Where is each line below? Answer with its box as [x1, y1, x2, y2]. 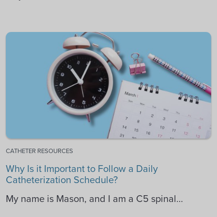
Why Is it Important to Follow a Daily [6, 161, 158, 175]
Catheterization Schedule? [6, 172, 118, 186]
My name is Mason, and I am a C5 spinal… [6, 191, 183, 205]
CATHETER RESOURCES [6, 146, 73, 155]
